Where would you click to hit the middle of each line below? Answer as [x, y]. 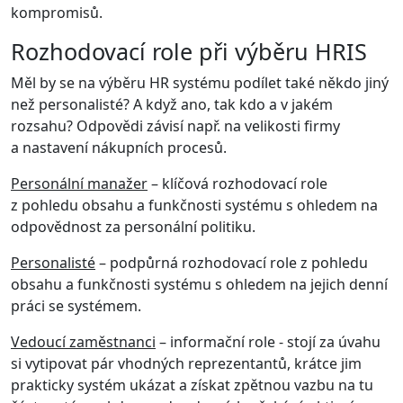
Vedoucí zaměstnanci [83, 342]
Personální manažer [79, 184]
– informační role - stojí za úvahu [268, 342]
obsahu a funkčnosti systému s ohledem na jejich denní [199, 284]
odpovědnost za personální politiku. [133, 227]
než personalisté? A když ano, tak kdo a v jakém [172, 104]
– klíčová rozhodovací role [237, 184]
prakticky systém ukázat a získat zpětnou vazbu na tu [192, 385]
